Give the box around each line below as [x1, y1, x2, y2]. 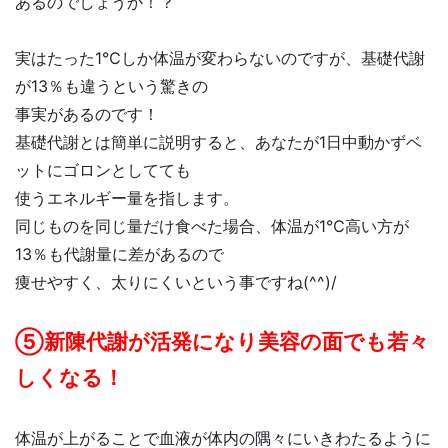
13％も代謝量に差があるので [15, 244, 224, 265]
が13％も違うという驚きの [15, 76, 208, 97]
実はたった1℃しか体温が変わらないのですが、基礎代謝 [15, 48, 425, 69]
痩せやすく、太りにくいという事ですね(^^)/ [15, 272, 337, 293]
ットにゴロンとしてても [15, 160, 191, 181]
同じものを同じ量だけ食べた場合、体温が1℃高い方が [15, 216, 409, 237]
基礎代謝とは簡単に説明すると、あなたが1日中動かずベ [15, 132, 422, 153]
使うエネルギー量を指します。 [15, 188, 239, 209]
